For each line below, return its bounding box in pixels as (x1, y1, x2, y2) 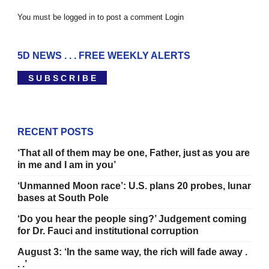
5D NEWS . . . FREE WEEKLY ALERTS (17, 50, 190, 61)
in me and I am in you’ (17, 160, 116, 171)
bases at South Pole (17, 193, 109, 204)
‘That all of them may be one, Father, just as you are (17, 148, 250, 159)
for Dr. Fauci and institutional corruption (17, 226, 199, 237)
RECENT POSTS (17, 127, 94, 138)
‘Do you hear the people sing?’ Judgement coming (17, 214, 247, 225)
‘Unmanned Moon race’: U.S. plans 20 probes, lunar (17, 181, 251, 192)
